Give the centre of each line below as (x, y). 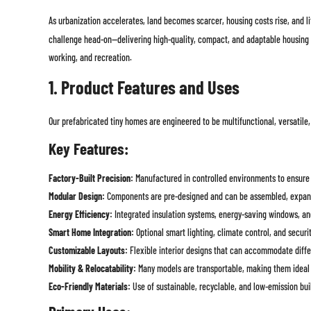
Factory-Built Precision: (91, 178)
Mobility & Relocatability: (92, 269)
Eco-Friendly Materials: (89, 287)
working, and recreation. (90, 58)
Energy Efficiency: (80, 215)
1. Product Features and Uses (144, 87)
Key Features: (88, 149)
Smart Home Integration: (91, 233)
